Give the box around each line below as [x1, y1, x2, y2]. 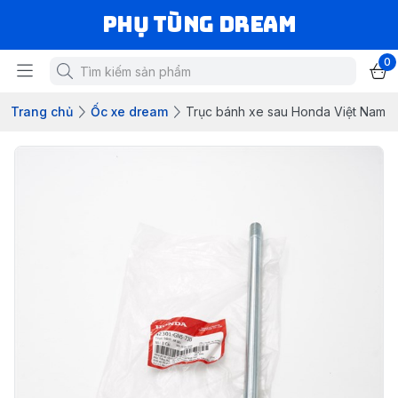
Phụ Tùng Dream [101, 11, 297, 38]
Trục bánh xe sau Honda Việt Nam [186, 104, 386, 119]
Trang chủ [11, 104, 73, 119]
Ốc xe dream [91, 104, 168, 119]
